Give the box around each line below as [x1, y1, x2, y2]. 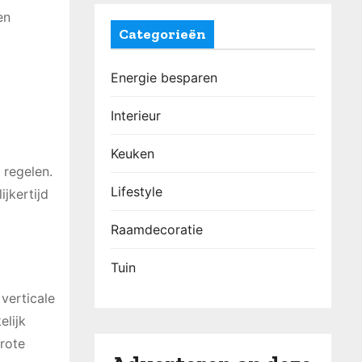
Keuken [111, 145, 154, 162]
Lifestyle [111, 183, 162, 200]
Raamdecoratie [111, 221, 203, 238]
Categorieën [119, 25, 206, 43]
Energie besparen [111, 69, 217, 86]
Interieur [111, 107, 161, 124]
